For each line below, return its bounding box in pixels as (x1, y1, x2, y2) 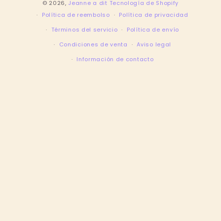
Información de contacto (76, 55, 154, 63)
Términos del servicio (51, 26, 118, 34)
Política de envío (127, 26, 179, 34)
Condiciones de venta (59, 40, 128, 48)
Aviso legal (137, 40, 172, 48)
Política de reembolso (41, 11, 110, 19)
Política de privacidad (119, 11, 188, 19)
